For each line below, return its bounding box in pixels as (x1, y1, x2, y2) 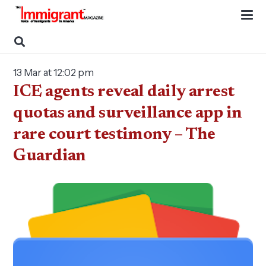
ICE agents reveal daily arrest (13, 84, 235, 100)
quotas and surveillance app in (13, 105, 242, 122)
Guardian (13, 148, 86, 164)
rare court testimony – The (13, 126, 216, 143)
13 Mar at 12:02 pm (13, 66, 94, 78)
